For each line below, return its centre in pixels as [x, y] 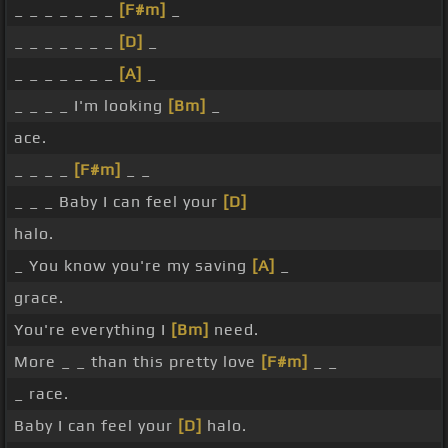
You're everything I [92, 330]
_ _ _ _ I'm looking [91, 106]
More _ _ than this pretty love [137, 362]
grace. [39, 298]
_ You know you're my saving [133, 266]
